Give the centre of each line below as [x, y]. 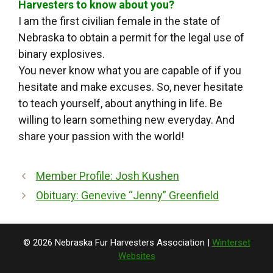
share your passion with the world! [101, 136]
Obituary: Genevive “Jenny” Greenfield [127, 196]
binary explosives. [62, 54]
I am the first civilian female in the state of [119, 21]
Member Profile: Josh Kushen [107, 176]
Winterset [231, 243]
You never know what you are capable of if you [130, 71]
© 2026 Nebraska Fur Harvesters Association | [117, 243]
